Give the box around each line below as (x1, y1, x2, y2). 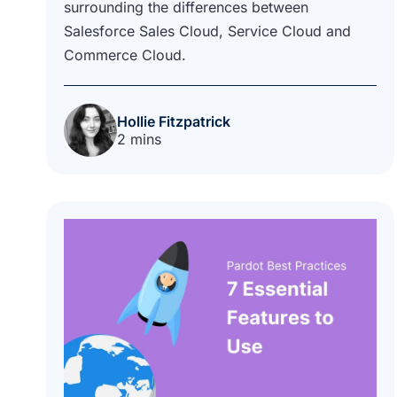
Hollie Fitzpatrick (117, 112, 230, 130)
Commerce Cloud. (64, 45, 186, 64)
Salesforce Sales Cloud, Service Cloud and (64, 21, 351, 40)
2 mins (117, 129, 161, 148)
